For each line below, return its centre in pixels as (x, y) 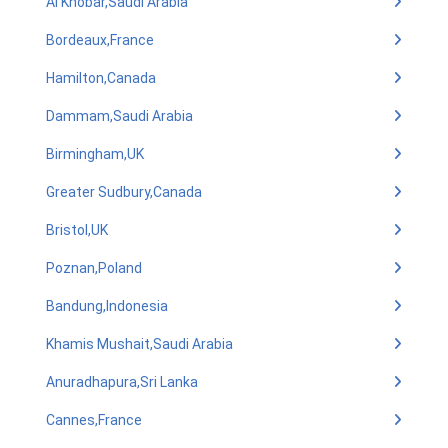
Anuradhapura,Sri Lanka (122, 382)
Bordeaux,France (100, 40)
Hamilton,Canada (101, 78)
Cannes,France (94, 420)
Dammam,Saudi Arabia (119, 116)
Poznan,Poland (94, 268)
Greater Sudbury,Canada (124, 192)
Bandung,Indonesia (107, 306)
